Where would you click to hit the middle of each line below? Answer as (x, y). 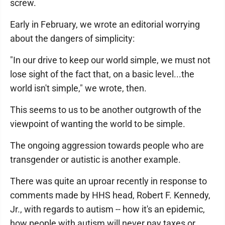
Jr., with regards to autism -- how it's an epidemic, (107, 209)
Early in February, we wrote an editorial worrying (105, 24)
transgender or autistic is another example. (95, 159)
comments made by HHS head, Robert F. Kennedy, (110, 195)
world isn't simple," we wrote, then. (78, 88)
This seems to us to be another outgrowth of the (106, 110)
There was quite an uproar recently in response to (108, 181)
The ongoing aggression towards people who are (107, 145)
